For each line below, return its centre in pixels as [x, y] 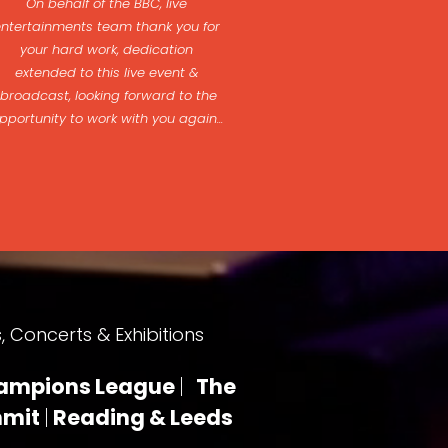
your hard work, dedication [107, 49]
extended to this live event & [107, 72]
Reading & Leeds [141, 417]
